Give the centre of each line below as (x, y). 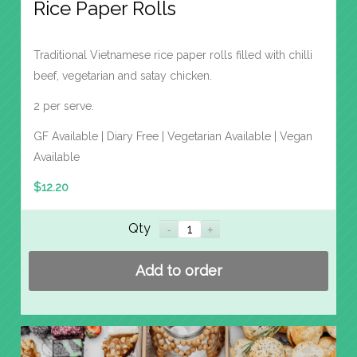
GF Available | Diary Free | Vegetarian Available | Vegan (173, 137)
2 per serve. (64, 106)
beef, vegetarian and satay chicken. (123, 76)
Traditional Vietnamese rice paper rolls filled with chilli (173, 55)
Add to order (178, 271)
